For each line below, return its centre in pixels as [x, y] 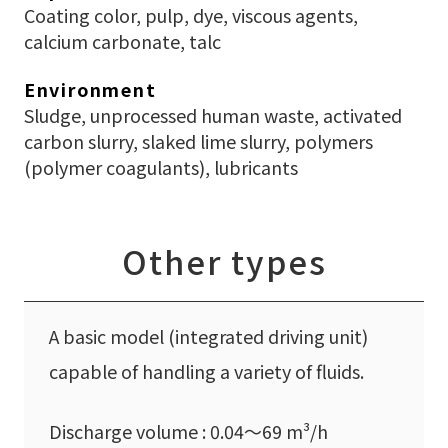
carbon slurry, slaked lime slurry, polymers [198, 140]
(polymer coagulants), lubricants [160, 166]
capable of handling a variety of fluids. [206, 370]
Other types [224, 260]
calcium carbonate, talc [122, 41]
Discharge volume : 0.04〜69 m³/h [188, 430]
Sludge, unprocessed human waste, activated [212, 114]
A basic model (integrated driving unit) [208, 335]
